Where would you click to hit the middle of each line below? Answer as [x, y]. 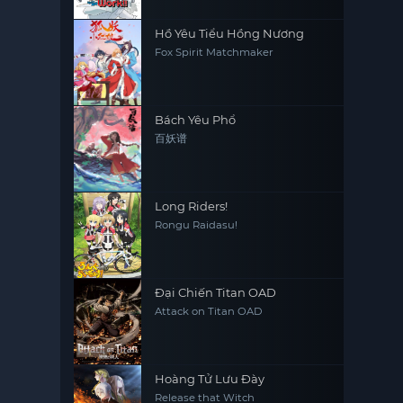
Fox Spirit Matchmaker [215, 52]
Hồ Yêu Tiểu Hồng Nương [230, 33]
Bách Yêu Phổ [196, 120]
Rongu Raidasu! [197, 225]
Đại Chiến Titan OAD [216, 292]
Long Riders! [192, 206]
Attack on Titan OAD [209, 311]
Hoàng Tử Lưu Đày [210, 379]
